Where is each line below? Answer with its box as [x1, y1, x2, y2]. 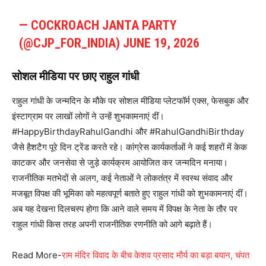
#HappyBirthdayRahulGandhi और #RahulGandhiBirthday [12, 126, 244, 138]
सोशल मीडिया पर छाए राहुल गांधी [12, 69, 139, 84]
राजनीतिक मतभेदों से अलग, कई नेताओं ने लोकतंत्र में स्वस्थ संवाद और [12, 172, 233, 184]
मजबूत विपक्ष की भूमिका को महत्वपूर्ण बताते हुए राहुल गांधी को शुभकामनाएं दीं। [12, 188, 248, 199]
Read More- [12, 249, 62, 261]
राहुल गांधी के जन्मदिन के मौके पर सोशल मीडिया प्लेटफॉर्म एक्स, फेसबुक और [12, 95, 249, 107]
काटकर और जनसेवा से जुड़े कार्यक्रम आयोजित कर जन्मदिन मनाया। [12, 157, 228, 169]
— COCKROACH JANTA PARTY [19, 18, 177, 33]
